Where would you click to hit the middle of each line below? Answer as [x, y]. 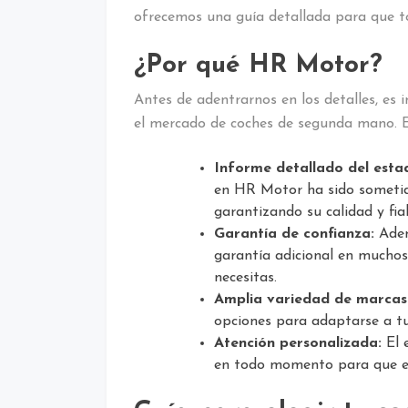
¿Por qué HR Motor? [258, 65]
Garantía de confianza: [294, 234]
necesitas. [245, 277]
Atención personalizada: [298, 343]
